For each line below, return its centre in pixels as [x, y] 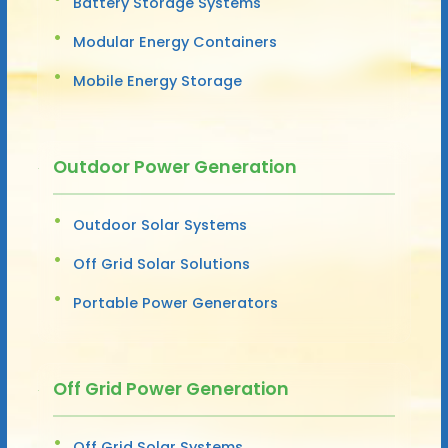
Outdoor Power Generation [174, 166]
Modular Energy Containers [174, 41]
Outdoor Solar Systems [159, 224]
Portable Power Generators [175, 302]
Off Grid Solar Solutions [161, 263]
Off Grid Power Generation [170, 388]
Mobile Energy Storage [157, 80]
